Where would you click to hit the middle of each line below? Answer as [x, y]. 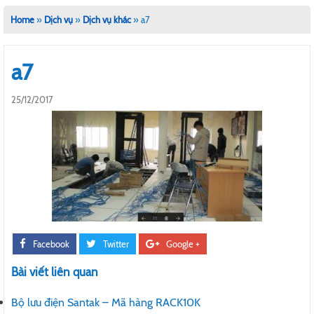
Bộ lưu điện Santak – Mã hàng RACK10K [106, 302]
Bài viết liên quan [55, 272]
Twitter [116, 244]
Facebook [51, 244]
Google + [183, 244]
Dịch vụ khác [107, 19]
